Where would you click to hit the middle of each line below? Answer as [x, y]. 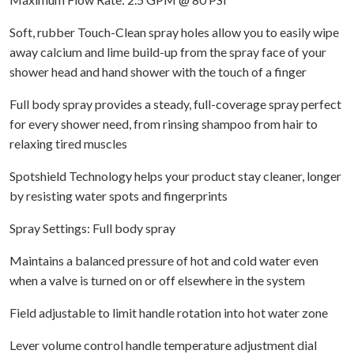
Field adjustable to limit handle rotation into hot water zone [169, 312]
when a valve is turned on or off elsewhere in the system [157, 280]
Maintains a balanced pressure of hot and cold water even [164, 260]
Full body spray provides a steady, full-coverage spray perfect [175, 104]
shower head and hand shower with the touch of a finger [158, 71]
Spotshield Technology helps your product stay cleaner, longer [175, 175]
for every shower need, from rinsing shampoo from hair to [164, 123]
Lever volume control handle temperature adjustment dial [163, 345]
